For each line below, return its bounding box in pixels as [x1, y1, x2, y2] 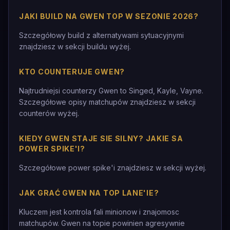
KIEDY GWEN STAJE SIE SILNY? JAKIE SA [19, 134, 183, 143]
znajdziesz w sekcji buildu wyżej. [19, 42, 131, 51]
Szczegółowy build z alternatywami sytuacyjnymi [19, 31, 184, 40]
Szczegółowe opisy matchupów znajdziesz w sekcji [19, 98, 196, 106]
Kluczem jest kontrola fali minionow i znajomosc [19, 207, 179, 216]
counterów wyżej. [19, 109, 79, 118]
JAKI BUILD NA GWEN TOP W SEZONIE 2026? [19, 12, 199, 21]
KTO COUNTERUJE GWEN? [19, 67, 125, 76]
